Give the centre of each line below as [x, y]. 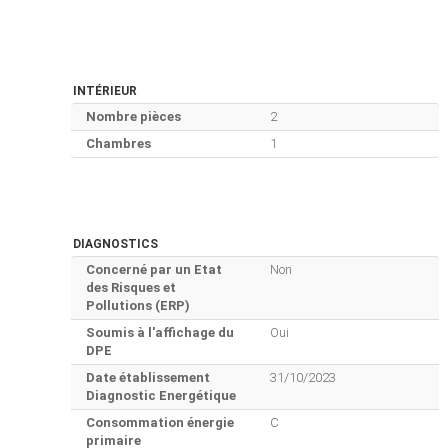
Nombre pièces [133, 117]
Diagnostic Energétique [161, 396]
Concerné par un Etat [154, 270]
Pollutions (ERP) [138, 306]
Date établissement [148, 378]
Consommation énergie [160, 423]
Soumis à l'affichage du [160, 333]
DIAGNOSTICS [115, 244]
